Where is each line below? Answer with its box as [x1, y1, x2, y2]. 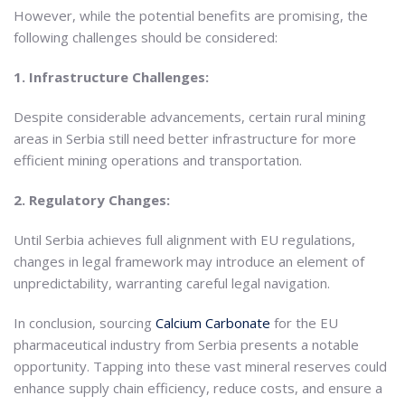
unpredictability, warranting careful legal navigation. [14, 273, 330, 292]
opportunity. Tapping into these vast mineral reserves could [14, 356, 387, 375]
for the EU [270, 313, 338, 332]
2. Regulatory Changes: [14, 190, 170, 209]
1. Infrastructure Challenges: [14, 67, 209, 86]
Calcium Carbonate [155, 313, 270, 332]
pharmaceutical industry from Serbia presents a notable [14, 334, 359, 353]
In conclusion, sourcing [14, 313, 155, 332]
